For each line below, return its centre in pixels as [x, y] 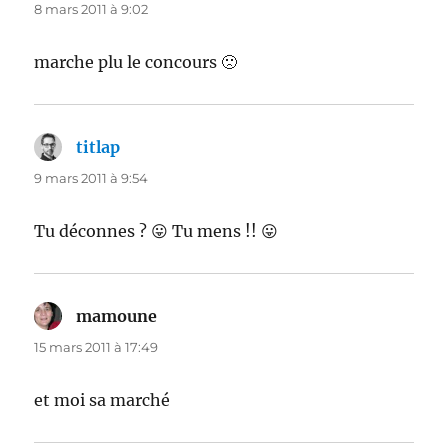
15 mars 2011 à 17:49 [96, 346]
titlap [98, 146]
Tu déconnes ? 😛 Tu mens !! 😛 [156, 230]
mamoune [117, 315]
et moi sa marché [102, 399]
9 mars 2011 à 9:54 [91, 177]
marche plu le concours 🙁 [136, 61]
